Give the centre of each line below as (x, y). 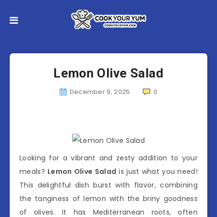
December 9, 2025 (100, 92)
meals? (34, 171)
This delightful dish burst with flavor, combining (108, 185)
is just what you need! (157, 171)
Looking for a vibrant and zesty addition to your (108, 158)
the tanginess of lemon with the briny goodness (108, 199)
